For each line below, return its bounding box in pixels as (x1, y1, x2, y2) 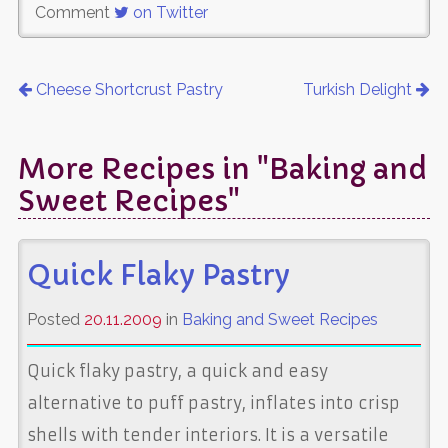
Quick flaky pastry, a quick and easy (26, 360, 328, 381)
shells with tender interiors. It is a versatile (26, 424, 389, 445)
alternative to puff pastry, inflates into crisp (26, 392, 400, 413)
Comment (34, 2, 114, 22)
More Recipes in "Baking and (17, 151, 427, 187)
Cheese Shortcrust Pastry (31, 79, 223, 99)
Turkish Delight (303, 79, 417, 99)
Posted (26, 309, 84, 329)
